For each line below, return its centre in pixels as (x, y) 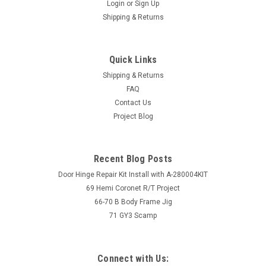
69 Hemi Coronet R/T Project (133, 188)
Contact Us (133, 103)
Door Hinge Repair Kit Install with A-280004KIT (133, 175)
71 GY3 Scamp (133, 216)
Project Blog (133, 116)
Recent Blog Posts (133, 159)
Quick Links (133, 60)
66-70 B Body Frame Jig (133, 202)
